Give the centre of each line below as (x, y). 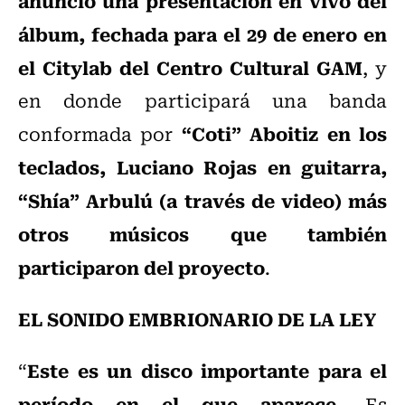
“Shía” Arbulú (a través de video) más (202, 200)
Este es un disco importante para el (207, 370)
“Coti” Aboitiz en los (284, 133)
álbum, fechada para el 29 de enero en (202, 34)
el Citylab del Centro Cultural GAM (190, 67)
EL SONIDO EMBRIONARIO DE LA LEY (197, 319)
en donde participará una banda (202, 100)
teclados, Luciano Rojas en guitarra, (202, 167)
